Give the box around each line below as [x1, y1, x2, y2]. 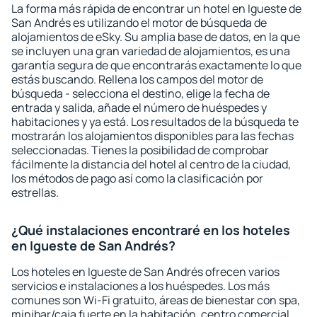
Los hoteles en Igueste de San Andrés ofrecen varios [11, 264, 279, 279]
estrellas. [11, 185, 59, 200]
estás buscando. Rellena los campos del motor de [11, 71, 263, 87]
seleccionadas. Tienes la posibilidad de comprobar [11, 142, 269, 158]
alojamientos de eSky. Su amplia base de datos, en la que [11, 29, 300, 45]
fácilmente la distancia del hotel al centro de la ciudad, [11, 156, 291, 172]
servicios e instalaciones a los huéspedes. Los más [11, 278, 270, 294]
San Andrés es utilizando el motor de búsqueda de [11, 15, 267, 30]
